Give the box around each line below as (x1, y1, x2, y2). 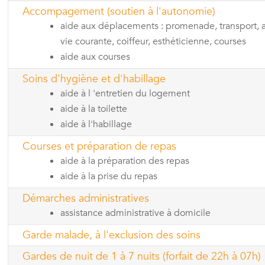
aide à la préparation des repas (60, 154, 189, 167)
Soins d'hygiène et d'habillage (22, 71, 166, 86)
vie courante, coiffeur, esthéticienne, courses (60, 34, 246, 48)
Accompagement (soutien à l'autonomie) (22, 4, 215, 19)
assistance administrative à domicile (60, 206, 211, 219)
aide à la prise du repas (60, 169, 157, 183)
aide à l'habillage (60, 117, 132, 131)
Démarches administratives (22, 190, 149, 206)
